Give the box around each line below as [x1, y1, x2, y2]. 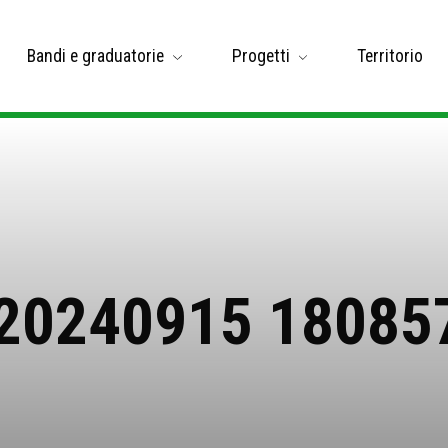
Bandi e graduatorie [27, 45, 165, 66]
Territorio [357, 45, 424, 66]
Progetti [231, 45, 290, 66]
